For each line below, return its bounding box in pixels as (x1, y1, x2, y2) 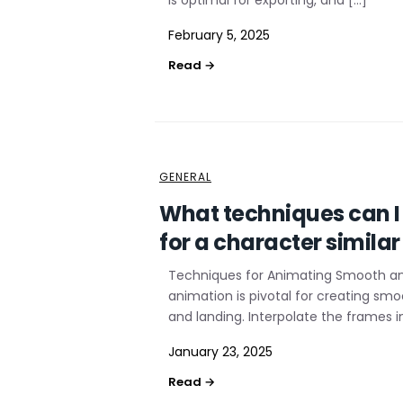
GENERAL (159, 169, 211, 184)
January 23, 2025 (167, 343, 273, 361)
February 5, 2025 (167, 26, 270, 44)
